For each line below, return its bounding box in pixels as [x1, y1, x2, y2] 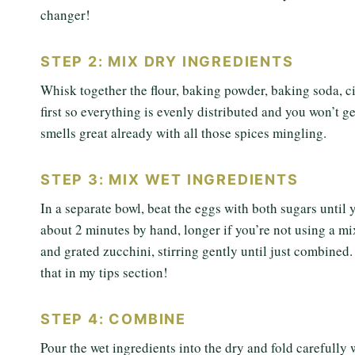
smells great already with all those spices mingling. [40, 124, 326, 142]
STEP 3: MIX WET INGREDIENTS [40, 171, 299, 188]
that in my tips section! [40, 263, 168, 281]
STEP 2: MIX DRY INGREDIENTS [40, 53, 294, 70]
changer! [40, 6, 90, 24]
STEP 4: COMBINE [40, 311, 186, 327]
